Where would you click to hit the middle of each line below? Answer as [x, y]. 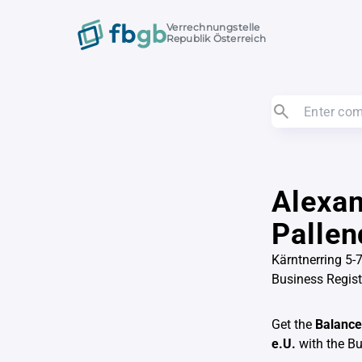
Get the [293, 324]
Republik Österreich [216, 39]
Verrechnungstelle [213, 27]
